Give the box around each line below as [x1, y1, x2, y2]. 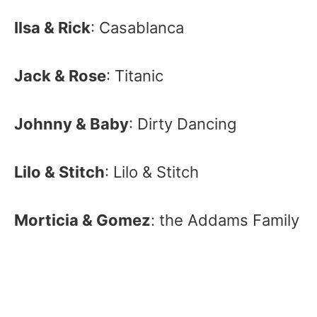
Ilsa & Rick [14, 18, 91, 37]
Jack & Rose [14, 67, 106, 85]
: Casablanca [91, 18, 184, 37]
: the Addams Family [151, 211, 299, 229]
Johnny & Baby [14, 115, 129, 133]
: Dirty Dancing [129, 115, 236, 133]
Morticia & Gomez [14, 211, 151, 229]
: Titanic [106, 67, 163, 85]
